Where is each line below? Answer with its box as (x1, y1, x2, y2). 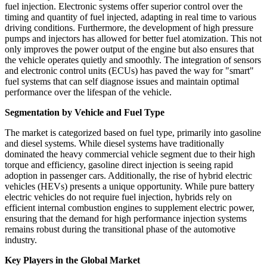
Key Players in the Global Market (5, 254, 140, 265)
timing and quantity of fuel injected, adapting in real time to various (5, 11, 256, 22)
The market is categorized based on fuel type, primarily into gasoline (5, 127, 261, 138)
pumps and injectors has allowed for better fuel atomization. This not (5, 33, 262, 44)
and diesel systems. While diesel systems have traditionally (5, 138, 224, 148)
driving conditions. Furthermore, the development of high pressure (5, 22, 253, 33)
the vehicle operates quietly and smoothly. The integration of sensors (5, 54, 261, 65)
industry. (5, 234, 37, 245)
